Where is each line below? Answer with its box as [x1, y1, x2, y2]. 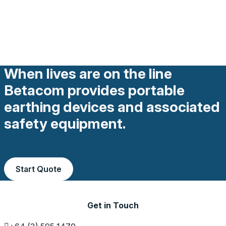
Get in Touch [87, 200, 139, 210]
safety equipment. [4, 115, 126, 132]
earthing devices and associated [4, 98, 220, 116]
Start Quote [15, 164, 62, 174]
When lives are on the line [4, 65, 172, 82]
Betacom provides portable [4, 82, 185, 99]
